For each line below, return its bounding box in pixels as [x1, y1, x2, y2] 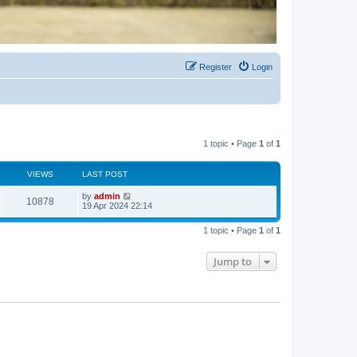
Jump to [214, 253, 252, 269]
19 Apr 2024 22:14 [82, 200, 152, 210]
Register [199, 61, 232, 72]
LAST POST [82, 169, 127, 178]
